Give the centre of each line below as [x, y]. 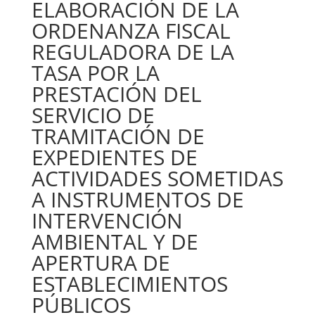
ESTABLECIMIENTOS [129, 284]
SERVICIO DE [93, 115]
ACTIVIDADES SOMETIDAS [157, 178]
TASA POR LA [95, 73]
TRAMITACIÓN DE [118, 136]
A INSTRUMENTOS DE [137, 199]
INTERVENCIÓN [107, 220]
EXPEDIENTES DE [114, 157]
